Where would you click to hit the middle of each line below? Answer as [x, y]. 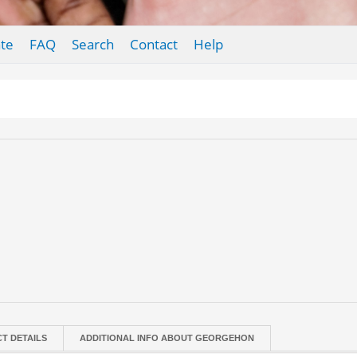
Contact [153, 44]
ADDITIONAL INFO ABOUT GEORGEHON [167, 338]
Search [92, 44]
